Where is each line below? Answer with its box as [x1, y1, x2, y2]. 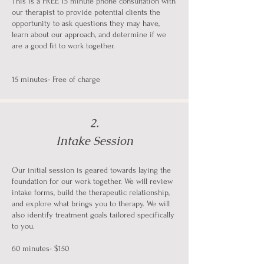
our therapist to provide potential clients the [12, 8, 160, 16]
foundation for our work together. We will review [12, 177, 173, 186]
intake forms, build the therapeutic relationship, [12, 188, 170, 197]
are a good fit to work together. [12, 41, 115, 50]
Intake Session [55, 133, 133, 148]
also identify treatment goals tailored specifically [12, 210, 174, 219]
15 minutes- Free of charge [12, 75, 100, 84]
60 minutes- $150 [12, 244, 69, 253]
